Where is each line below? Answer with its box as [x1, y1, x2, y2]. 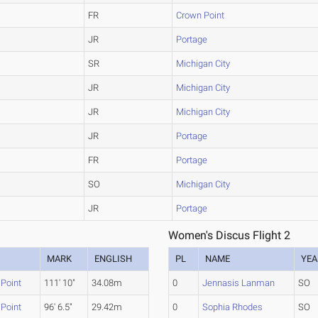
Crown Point [176, 10, 225, 21]
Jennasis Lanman [202, 278, 275, 288]
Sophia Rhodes [202, 302, 263, 312]
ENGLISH [94, 253, 133, 264]
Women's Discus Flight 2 [168, 229, 291, 242]
